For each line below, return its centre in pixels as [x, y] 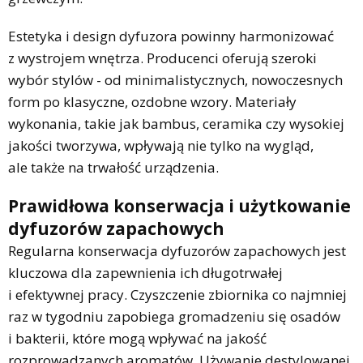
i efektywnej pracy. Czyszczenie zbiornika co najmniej [177, 294]
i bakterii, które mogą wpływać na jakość [137, 338]
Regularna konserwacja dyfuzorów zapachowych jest [177, 250]
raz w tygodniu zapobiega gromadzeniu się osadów [174, 316]
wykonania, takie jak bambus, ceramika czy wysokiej [176, 123]
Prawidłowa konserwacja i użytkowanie [179, 205]
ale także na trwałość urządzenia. [113, 167]
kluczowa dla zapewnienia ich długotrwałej [145, 272]
